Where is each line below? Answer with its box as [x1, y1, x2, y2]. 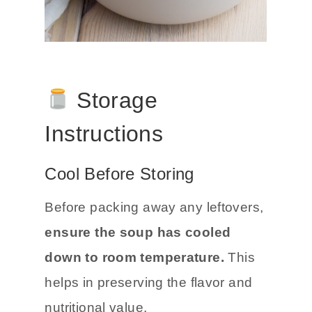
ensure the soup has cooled [45, 225, 231, 240]
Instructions [45, 121, 164, 147]
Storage [70, 88, 157, 114]
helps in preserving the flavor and [45, 275, 253, 290]
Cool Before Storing [45, 164, 194, 184]
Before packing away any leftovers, [45, 200, 264, 215]
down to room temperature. [45, 250, 224, 265]
